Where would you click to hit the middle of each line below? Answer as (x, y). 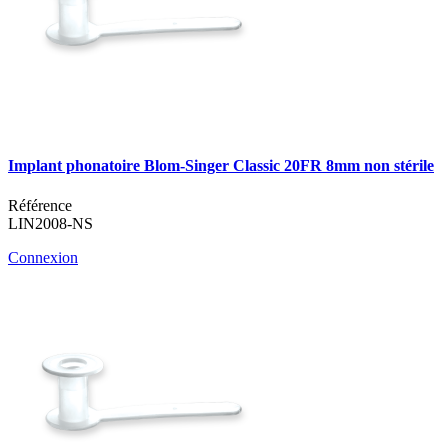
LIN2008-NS (50, 223)
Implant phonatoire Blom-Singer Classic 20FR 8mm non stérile (221, 166)
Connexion (43, 257)
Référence (40, 205)
